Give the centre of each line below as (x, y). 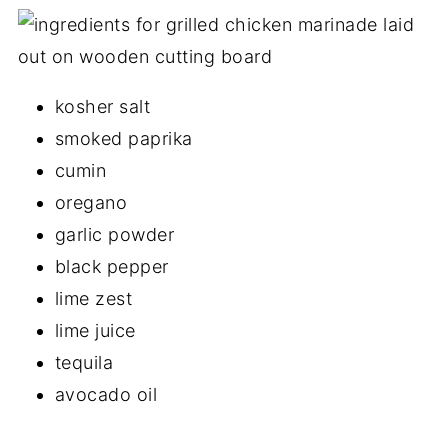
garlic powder (114, 234)
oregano (91, 202)
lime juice (95, 330)
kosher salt (102, 106)
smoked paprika (123, 138)
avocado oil (106, 394)
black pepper (111, 266)
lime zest (93, 298)
